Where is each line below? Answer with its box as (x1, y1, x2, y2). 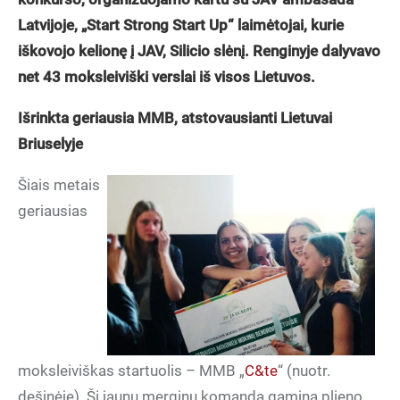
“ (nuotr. (278, 362, 330, 379)
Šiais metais (18, 176, 100, 194)
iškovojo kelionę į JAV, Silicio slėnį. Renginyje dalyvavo (18, 42, 380, 60)
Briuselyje (18, 135, 83, 153)
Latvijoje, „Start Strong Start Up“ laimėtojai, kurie (18, 16, 344, 34)
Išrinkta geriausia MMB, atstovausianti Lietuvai (18, 109, 332, 127)
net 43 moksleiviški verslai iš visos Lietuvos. (18, 68, 315, 86)
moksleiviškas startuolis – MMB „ (18, 362, 245, 379)
